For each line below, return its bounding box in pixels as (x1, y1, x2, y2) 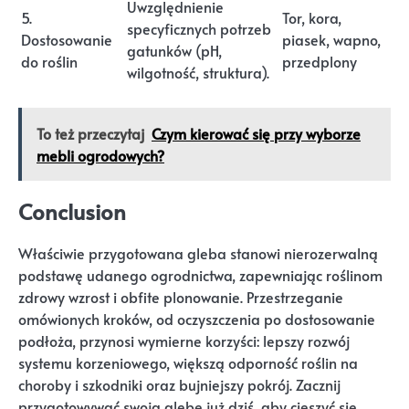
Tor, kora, (282, 7, 341, 28)
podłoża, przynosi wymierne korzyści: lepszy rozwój (18, 330, 350, 352)
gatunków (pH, (127, 40, 222, 61)
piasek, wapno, (282, 29, 381, 50)
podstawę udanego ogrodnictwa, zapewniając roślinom (18, 265, 383, 287)
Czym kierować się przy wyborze (152, 123, 361, 144)
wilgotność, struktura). (127, 62, 269, 83)
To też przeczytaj (37, 123, 144, 144)
